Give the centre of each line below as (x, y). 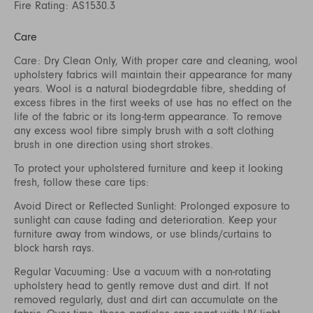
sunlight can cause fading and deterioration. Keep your (145, 220)
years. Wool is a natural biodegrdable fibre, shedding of (150, 88)
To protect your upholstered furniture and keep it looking (148, 168)
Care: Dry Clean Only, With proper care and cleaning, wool (156, 60)
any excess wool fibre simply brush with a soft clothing (144, 130)
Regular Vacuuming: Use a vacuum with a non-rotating (143, 271)
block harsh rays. (54, 248)
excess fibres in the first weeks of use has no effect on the (153, 102)
